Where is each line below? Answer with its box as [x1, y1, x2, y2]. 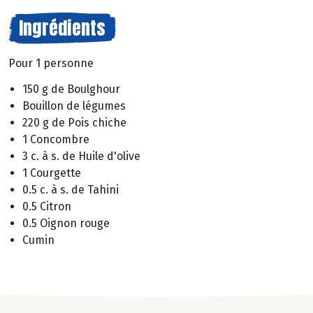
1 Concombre [22, 132, 89, 146]
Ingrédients [19, 14, 105, 42]
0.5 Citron [22, 199, 71, 213]
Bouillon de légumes [22, 99, 126, 112]
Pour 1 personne [8, 57, 94, 70]
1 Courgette [22, 166, 81, 180]
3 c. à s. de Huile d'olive [22, 149, 140, 163]
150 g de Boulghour [22, 82, 120, 96]
